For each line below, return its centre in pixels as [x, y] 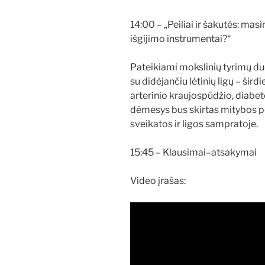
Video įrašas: [158, 180]
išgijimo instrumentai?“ [180, 38]
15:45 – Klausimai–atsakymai [193, 152]
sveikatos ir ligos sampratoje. [194, 124]
